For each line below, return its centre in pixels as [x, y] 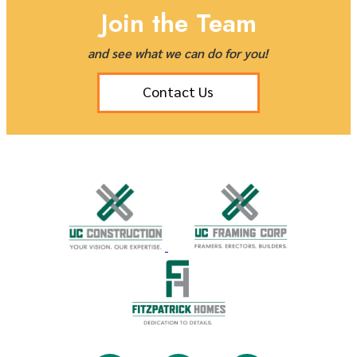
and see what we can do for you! [178, 53]
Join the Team [178, 23]
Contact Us [178, 91]
